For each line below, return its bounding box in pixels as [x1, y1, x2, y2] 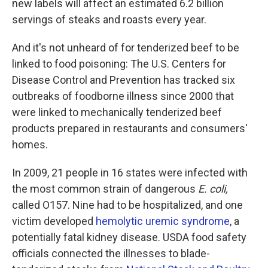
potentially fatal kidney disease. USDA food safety [12, 230, 246, 243]
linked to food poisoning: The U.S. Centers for [12, 57, 226, 70]
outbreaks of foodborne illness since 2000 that [12, 89, 234, 102]
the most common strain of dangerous [12, 182, 198, 195]
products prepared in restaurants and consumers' [12, 121, 248, 135]
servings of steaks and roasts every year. [12, 13, 206, 26]
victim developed [12, 214, 96, 227]
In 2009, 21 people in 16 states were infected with [12, 166, 248, 179]
